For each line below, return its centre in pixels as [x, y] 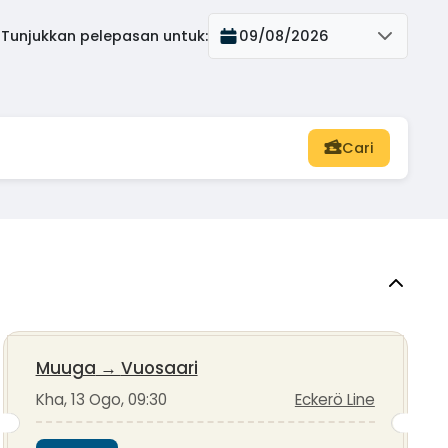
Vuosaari [159, 368]
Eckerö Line [334, 400]
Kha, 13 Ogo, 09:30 [101, 400]
